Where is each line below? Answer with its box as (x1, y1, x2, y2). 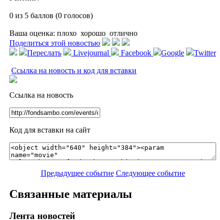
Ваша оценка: (9, 28, 55, 37)
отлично (110, 28, 137, 37)
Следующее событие (115, 168, 185, 177)
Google (161, 48, 184, 57)
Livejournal (71, 48, 111, 57)
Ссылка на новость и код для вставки (11, 66, 137, 75)
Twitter (194, 48, 216, 57)
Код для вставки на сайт (9, 125, 90, 134)
